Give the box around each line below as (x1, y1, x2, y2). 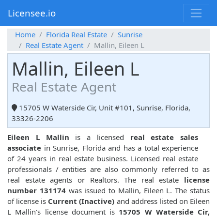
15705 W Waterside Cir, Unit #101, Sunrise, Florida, (17, 103, 190, 113)
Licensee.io (8, 7, 56, 19)
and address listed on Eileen (114, 196, 210, 206)
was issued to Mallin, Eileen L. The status (65, 186, 210, 196)
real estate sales (130, 132, 198, 142)
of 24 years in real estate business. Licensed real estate (7, 154, 198, 164)
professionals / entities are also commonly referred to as (7, 164, 210, 174)
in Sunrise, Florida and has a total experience (41, 143, 198, 153)
